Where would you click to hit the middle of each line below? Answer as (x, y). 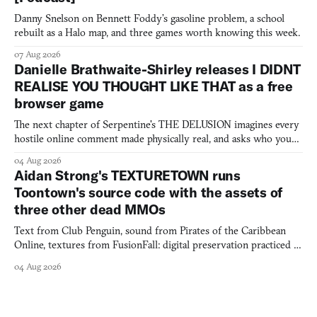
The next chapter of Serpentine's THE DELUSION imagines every (157, 124)
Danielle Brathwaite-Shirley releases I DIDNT (157, 69)
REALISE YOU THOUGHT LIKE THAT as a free (154, 86)
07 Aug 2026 (38, 54)
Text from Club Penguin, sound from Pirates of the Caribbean (150, 230)
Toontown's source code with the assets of (149, 192)
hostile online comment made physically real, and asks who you (153, 138)
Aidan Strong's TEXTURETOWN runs (127, 175)
